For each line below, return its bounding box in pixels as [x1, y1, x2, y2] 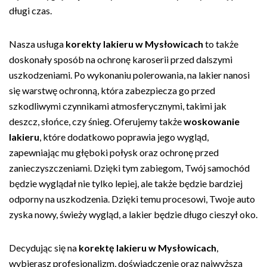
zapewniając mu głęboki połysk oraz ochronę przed [9, 147, 219, 158]
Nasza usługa [9, 38, 66, 49]
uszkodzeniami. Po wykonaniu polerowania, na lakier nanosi [9, 69, 250, 80]
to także [203, 38, 238, 49]
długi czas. [9, 5, 52, 16]
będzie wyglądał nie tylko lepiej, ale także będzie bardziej [9, 178, 243, 189]
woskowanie [184, 116, 240, 127]
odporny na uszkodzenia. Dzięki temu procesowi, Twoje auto [9, 193, 255, 204]
